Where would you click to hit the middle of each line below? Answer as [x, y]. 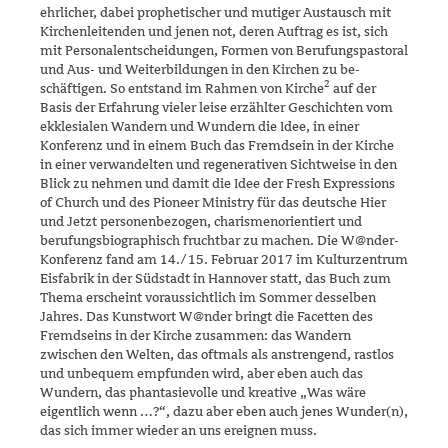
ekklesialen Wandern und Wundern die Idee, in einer [199, 126]
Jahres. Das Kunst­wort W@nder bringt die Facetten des [206, 316]
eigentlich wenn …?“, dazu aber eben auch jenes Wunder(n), [224, 411]
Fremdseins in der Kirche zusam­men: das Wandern [195, 335]
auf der [353, 88]
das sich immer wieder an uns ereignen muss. [178, 430]
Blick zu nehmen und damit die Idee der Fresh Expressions [217, 183]
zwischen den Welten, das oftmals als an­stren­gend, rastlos [217, 354]
